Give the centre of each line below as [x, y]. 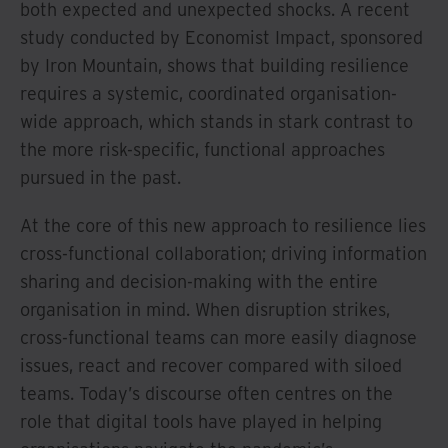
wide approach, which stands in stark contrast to [216, 121]
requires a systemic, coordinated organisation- [208, 93]
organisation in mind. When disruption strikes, [205, 309]
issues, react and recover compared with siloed [211, 365]
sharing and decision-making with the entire [199, 281]
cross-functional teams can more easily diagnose [218, 337]
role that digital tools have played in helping [201, 421]
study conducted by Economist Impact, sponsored [221, 37]
